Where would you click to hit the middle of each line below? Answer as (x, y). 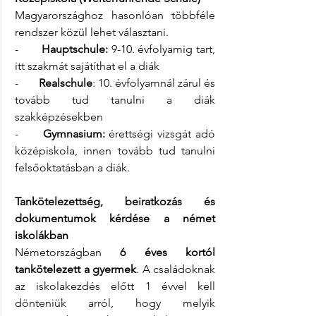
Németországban (68, 252)
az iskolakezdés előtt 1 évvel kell (115, 286)
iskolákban (42, 235)
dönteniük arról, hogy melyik (115, 303)
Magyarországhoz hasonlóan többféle (115, 15)
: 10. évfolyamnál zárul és (154, 83)
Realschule (65, 83)
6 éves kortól (168, 252)
